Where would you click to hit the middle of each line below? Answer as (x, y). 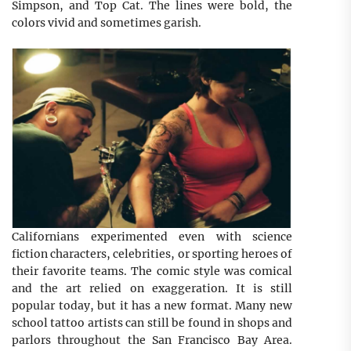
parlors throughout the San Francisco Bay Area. (152, 340)
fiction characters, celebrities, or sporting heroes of (152, 253)
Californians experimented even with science (152, 236)
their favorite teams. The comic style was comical (152, 271)
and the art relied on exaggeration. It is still (152, 288)
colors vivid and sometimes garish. (107, 22)
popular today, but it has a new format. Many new (152, 305)
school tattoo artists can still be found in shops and (152, 322)
